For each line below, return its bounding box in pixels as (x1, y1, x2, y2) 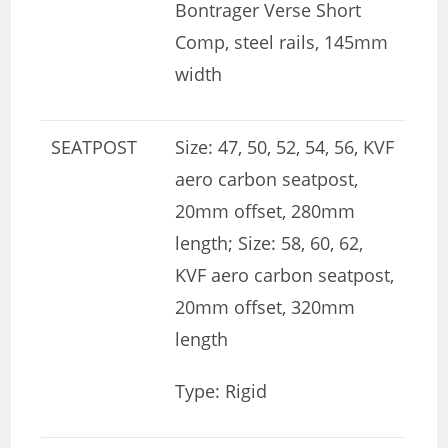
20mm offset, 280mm (175, 199, 356, 224)
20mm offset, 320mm (175, 295, 356, 320)
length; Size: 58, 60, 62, (175, 231, 364, 256)
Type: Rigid (175, 379, 268, 404)
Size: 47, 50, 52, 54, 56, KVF (175, 135, 395, 160)
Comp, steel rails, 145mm (175, 30, 389, 55)
